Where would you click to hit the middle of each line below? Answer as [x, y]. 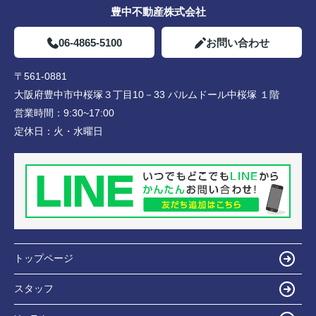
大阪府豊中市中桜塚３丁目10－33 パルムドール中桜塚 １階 [147, 95]
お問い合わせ [237, 43]
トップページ [44, 259]
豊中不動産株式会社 [158, 12]
